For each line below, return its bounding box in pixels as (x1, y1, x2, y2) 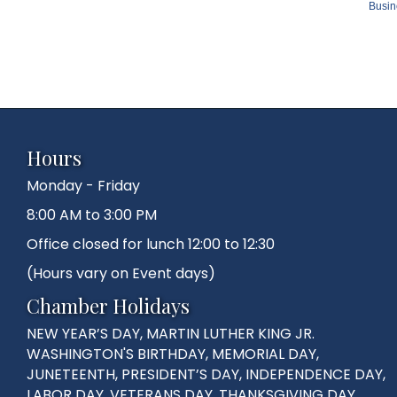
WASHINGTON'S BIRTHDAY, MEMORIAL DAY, (27, 344, 319, 365)
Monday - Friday (27, 175, 140, 197)
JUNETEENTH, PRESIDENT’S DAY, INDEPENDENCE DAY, (27, 364, 385, 385)
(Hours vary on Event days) (27, 263, 215, 284)
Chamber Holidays (27, 292, 190, 320)
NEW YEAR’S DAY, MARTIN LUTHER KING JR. (27, 323, 315, 345)
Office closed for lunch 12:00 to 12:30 (27, 234, 275, 255)
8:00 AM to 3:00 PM (27, 205, 157, 226)
